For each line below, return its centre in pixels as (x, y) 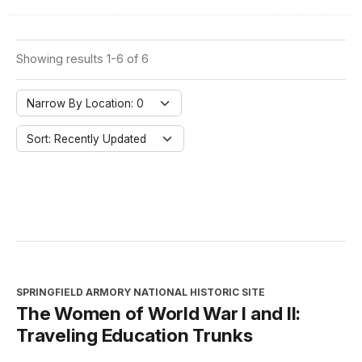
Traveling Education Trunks (135, 335)
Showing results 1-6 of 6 (82, 59)
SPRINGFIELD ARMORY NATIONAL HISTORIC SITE (141, 293)
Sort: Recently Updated (86, 139)
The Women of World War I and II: (158, 314)
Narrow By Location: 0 (85, 104)
